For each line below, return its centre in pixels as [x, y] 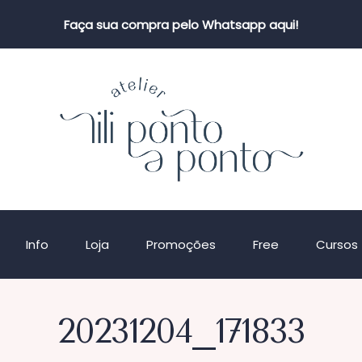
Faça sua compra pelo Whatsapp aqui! [181, 24]
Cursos [337, 244]
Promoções [181, 244]
